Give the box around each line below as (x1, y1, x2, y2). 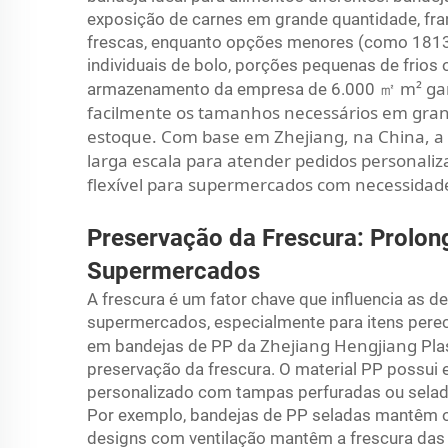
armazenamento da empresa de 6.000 (87, 78, 379, 99)
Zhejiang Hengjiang (260, 333, 421, 357)
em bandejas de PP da (87, 335, 260, 356)
